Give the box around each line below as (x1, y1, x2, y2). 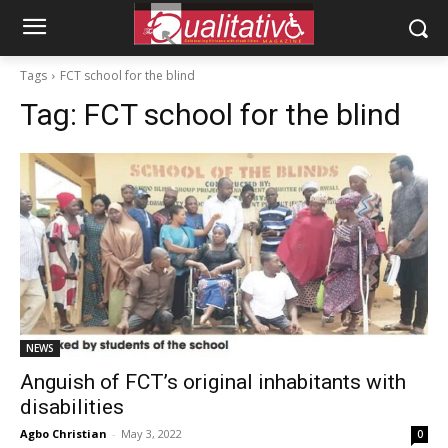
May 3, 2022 (121, 426, 182, 441)
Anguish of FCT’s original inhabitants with (20, 370, 406, 394)
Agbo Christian (20, 426, 107, 441)
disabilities (20, 395, 124, 419)
